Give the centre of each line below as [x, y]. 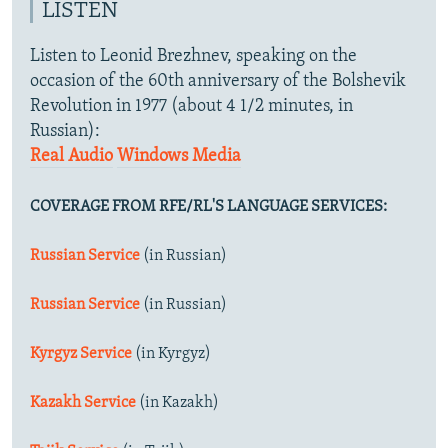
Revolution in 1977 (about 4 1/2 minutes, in [191, 106]
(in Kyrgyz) [173, 354]
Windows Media [179, 156]
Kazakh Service [83, 403]
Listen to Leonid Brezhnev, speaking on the [193, 56]
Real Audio [71, 156]
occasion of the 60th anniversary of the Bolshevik [218, 81]
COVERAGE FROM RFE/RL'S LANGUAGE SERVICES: [208, 207]
